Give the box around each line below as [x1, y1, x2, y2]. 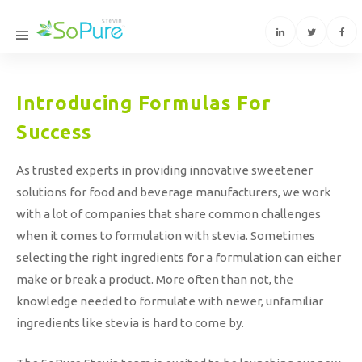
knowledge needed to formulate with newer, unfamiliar [16, 294, 323, 308]
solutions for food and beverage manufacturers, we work [16, 185, 330, 199]
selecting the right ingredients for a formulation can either [16, 250, 341, 264]
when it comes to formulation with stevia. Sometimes [16, 229, 315, 242]
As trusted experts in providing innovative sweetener [16, 163, 313, 177]
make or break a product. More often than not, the [16, 272, 293, 286]
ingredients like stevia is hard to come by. [16, 316, 244, 330]
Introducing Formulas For [16, 92, 271, 114]
